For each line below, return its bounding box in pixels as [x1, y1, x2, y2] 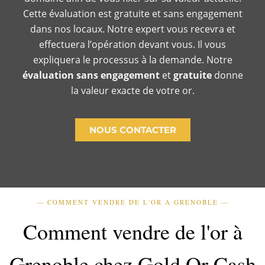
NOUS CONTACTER [89, 124, 176, 136]
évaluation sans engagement [22, 68, 160, 82]
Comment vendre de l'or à [22, 217, 243, 246]
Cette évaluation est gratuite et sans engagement [22, 7, 243, 20]
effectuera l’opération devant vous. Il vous [39, 37, 226, 51]
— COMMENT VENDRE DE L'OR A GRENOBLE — [36, 198, 229, 207]
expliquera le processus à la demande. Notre [33, 53, 232, 66]
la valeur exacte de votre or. [70, 83, 195, 97]
